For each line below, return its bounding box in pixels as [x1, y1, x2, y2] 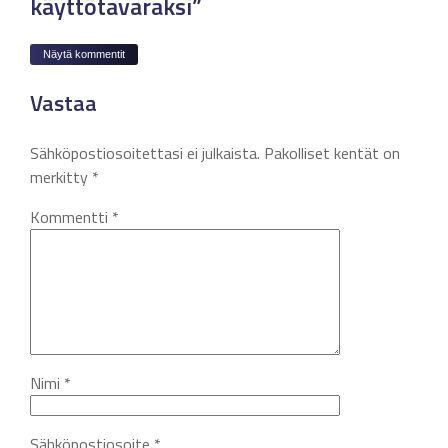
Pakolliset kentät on [264, 141, 400, 165]
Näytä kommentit [43, 48, 125, 60]
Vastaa [30, 86, 97, 120]
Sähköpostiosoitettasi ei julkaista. [30, 141, 260, 165]
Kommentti [30, 205, 112, 229]
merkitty [30, 165, 92, 189]
